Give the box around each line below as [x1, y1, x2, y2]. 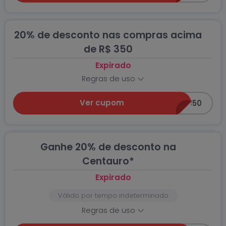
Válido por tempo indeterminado [58, 191, 168, 200]
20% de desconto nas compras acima [14, 28, 202, 42]
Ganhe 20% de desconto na [40, 140, 176, 154]
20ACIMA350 [152, 98, 202, 109]
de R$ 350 [83, 42, 133, 56]
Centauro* [82, 154, 134, 168]
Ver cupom [80, 97, 125, 108]
